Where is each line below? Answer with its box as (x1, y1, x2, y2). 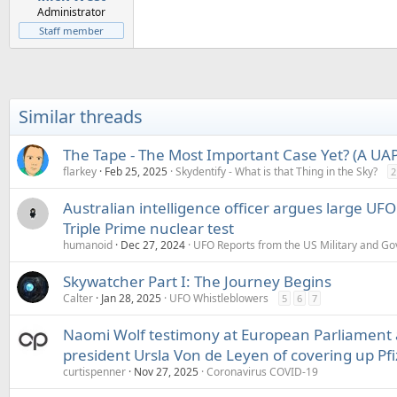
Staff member (39, 24, 104, 37)
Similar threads (19, 105, 143, 128)
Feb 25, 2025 (105, 164, 167, 179)
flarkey (63, 164, 97, 179)
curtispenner (63, 364, 126, 379)
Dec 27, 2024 (121, 237, 185, 253)
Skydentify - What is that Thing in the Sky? (175, 164, 378, 179)
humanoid (63, 237, 113, 253)
